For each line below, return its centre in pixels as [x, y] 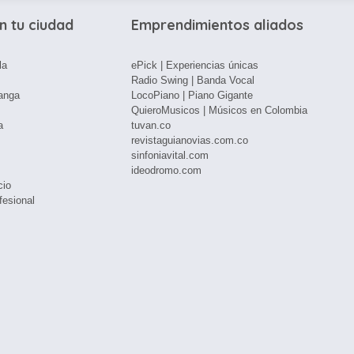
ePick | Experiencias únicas [195, 65]
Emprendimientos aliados [217, 25]
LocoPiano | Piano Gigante [192, 95]
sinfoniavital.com [170, 155]
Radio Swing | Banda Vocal [193, 80]
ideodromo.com [166, 170]
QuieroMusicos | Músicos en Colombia [219, 110]
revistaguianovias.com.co [190, 140]
